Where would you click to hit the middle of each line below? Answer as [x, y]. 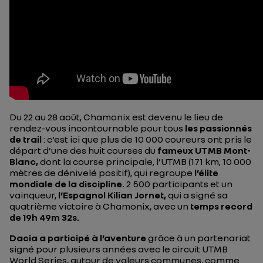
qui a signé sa [197, 195]
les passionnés [218, 128]
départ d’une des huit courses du [83, 150]
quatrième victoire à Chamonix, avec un [100, 206]
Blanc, [25, 161]
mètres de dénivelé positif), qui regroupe [102, 173]
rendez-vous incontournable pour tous [96, 128]
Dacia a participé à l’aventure [78, 238]
